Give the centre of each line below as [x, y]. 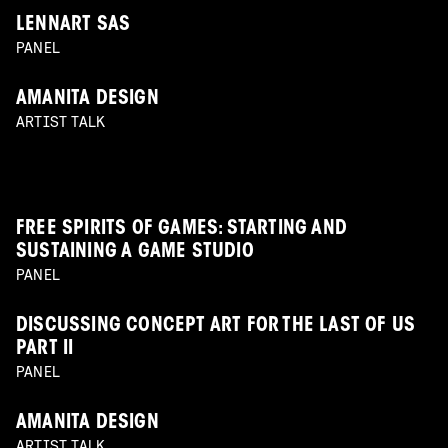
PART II [45, 350]
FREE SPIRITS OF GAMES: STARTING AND [182, 230]
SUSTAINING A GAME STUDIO [135, 253]
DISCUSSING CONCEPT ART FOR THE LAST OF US [216, 327]
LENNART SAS [73, 26]
